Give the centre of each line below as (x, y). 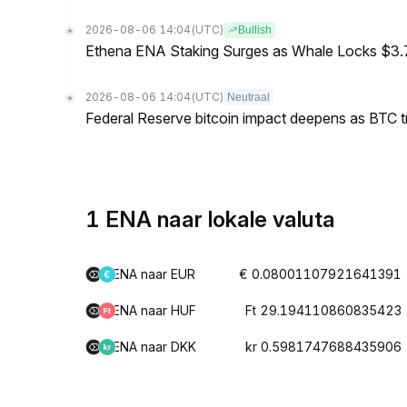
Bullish (255, 30)
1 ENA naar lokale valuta (210, 219)
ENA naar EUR (154, 274)
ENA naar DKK (154, 347)
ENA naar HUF (154, 310)
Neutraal (248, 97)
